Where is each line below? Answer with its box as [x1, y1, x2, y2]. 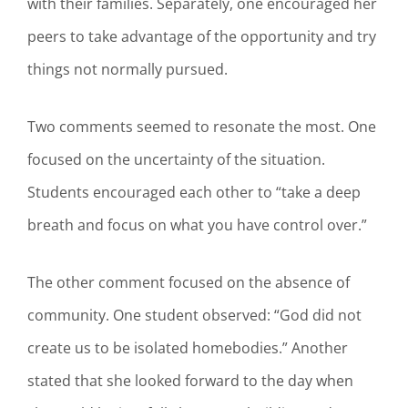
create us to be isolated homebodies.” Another [27, 337, 348, 358]
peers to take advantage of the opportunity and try [27, 26, 376, 47]
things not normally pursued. [27, 59, 228, 80]
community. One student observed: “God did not [27, 304, 362, 325]
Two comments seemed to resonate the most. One [27, 116, 376, 137]
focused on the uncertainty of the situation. [27, 148, 325, 169]
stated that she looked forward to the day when [27, 370, 353, 391]
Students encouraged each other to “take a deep [27, 181, 361, 202]
